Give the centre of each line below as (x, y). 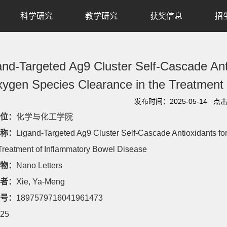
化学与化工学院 (45, 117)
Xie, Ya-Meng (41, 182)
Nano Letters (39, 165)
